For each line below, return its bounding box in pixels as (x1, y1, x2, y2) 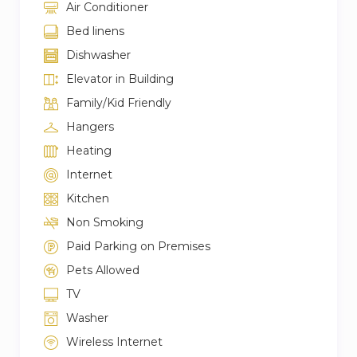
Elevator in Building (66, 71, 174, 86)
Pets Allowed (66, 262, 139, 277)
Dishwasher (66, 47, 131, 62)
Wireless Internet (66, 334, 163, 349)
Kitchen (66, 190, 109, 206)
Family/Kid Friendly (66, 95, 171, 110)
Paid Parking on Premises (66, 238, 210, 253)
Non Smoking (66, 214, 143, 229)
